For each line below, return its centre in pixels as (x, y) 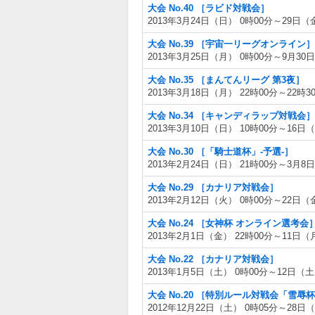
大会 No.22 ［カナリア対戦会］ (213, 259)
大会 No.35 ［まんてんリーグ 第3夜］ (226, 80)
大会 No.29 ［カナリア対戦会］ (213, 187)
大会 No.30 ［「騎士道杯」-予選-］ (220, 152)
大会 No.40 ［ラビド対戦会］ (208, 8)
